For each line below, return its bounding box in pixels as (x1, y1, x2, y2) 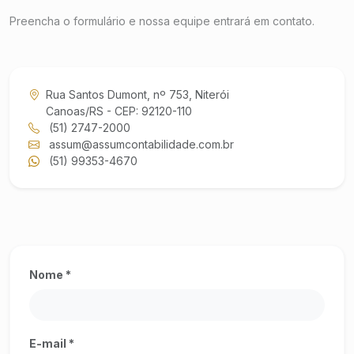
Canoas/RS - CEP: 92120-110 (46, 104, 192, 118)
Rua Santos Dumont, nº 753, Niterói (46, 88, 229, 101)
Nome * (29, 268, 71, 281)
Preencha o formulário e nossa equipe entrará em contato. (9, 14, 314, 28)
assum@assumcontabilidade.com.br (46, 137, 234, 151)
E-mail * (29, 337, 74, 350)
